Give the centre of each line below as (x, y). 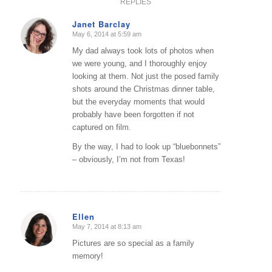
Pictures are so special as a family (133, 243)
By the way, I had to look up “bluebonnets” (146, 147)
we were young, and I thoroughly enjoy (139, 64)
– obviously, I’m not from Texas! (128, 160)
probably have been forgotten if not (133, 115)
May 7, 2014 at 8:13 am (107, 226)
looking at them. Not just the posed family (145, 76)
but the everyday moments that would (138, 102)
